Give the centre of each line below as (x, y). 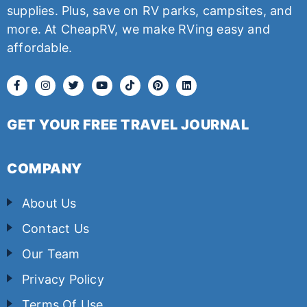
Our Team (51, 254)
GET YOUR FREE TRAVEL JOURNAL (128, 124)
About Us (49, 203)
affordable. (40, 47)
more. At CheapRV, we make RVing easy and (139, 29)
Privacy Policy (63, 279)
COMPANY (45, 168)
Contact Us (56, 228)
